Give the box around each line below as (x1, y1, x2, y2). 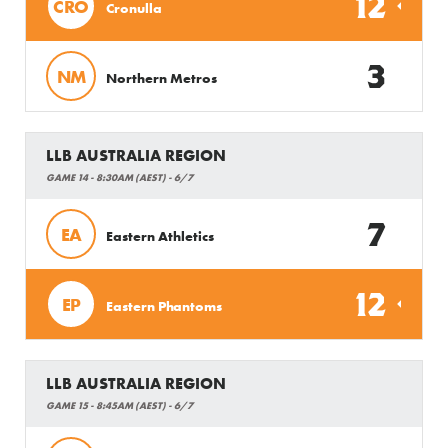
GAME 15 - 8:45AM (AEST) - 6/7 (46, 399, 193, 412)
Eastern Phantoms (106, 296, 222, 315)
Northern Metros (106, 68, 217, 87)
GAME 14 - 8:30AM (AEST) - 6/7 (46, 171, 193, 184)
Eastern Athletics (106, 226, 214, 245)
